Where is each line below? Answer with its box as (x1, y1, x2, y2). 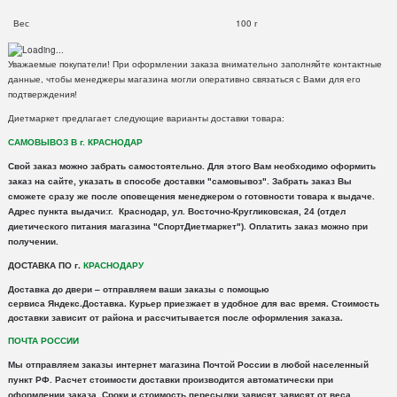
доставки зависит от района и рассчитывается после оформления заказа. (7, 311, 343, 324)
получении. (7, 237, 58, 247)
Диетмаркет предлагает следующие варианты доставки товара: (7, 113, 284, 124)
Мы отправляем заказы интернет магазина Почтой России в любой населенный (7, 360, 369, 370)
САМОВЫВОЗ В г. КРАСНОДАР (7, 137, 143, 148)
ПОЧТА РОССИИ (7, 336, 79, 346)
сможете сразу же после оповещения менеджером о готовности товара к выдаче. (7, 191, 375, 202)
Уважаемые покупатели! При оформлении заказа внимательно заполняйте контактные (7, 59, 382, 70)
